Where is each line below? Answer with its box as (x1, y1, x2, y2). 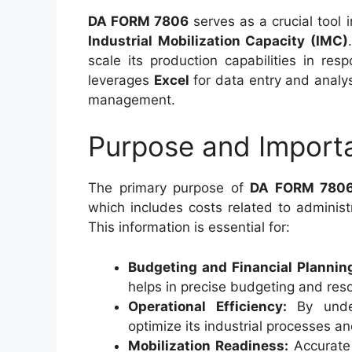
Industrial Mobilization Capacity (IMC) (88, 32, 348, 49)
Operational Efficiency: (128, 298, 287, 314)
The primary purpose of (88, 180, 250, 196)
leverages (88, 71, 154, 88)
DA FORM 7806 (88, 13, 189, 29)
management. (88, 91, 175, 108)
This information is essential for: (88, 219, 290, 235)
